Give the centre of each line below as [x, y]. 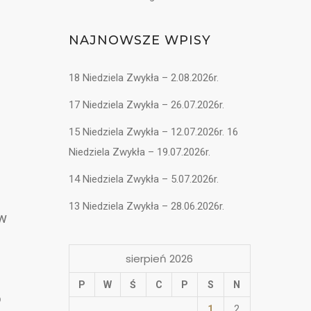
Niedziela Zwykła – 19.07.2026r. [139, 152]
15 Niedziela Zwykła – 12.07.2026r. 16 [153, 132]
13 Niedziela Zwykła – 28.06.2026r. [146, 206]
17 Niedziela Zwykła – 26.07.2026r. [146, 104]
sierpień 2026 [159, 258]
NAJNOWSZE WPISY [140, 40]
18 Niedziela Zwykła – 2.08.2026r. [143, 77]
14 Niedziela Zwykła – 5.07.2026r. [143, 179]
